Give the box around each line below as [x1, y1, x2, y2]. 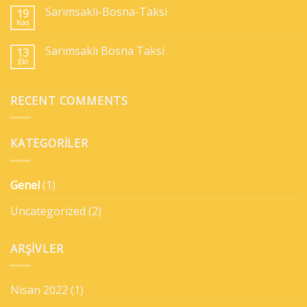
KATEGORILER [10, 136, 88, 151]
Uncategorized [10, 203, 86, 219]
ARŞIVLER [10, 241, 64, 256]
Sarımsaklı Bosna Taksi [45, 42, 164, 58]
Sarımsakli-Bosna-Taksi [45, 3, 167, 19]
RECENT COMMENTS [10, 93, 128, 108]
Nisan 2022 [10, 282, 68, 298]
